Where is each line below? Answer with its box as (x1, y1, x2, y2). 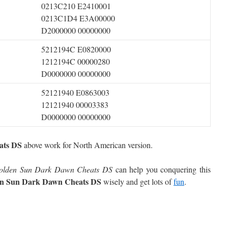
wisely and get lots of (101, 176, 174, 187)
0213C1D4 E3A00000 (41, 13, 115, 23)
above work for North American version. (22, 139, 153, 150)
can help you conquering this (112, 164, 211, 175)
